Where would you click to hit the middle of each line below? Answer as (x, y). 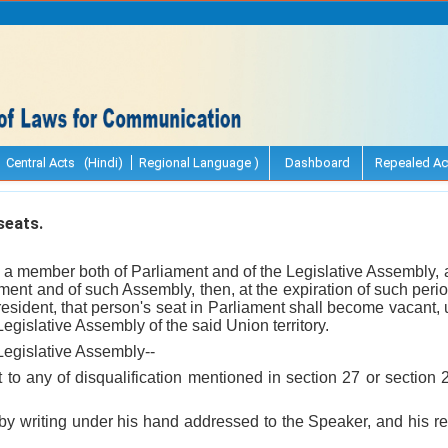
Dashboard (316, 162)
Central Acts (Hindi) (64, 162)
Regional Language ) (199, 162)
